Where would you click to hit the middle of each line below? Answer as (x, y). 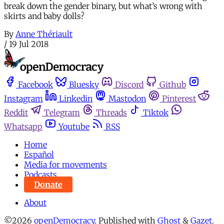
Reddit (16, 112)
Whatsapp (23, 126)
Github (173, 84)
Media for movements (65, 164)
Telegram (62, 112)
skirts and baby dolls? (44, 16)
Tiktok (156, 112)
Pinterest (179, 98)
